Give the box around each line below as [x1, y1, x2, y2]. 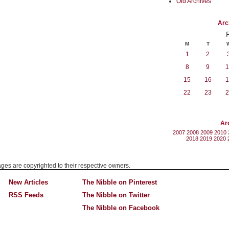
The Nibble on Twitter [82, 191, 150, 199]
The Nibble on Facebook [82, 204, 159, 212]
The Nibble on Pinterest [82, 178, 157, 187]
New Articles [9, 178, 49, 187]
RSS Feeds [9, 191, 44, 199]
